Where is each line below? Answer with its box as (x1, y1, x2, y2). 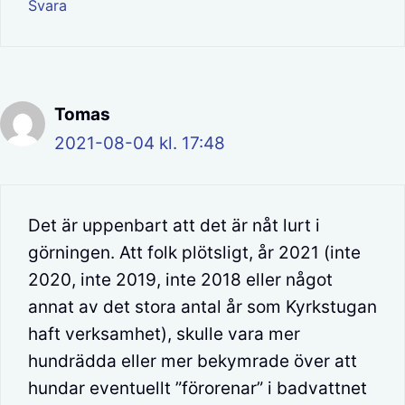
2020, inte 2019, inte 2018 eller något (28, 269, 333, 291)
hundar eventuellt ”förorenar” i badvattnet (28, 378, 367, 400)
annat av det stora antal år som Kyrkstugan (28, 297, 377, 318)
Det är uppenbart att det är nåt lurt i (28, 215, 320, 237)
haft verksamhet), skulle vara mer (28, 324, 300, 345)
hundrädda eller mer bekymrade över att (28, 351, 357, 372)
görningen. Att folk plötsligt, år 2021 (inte (28, 242, 361, 264)
